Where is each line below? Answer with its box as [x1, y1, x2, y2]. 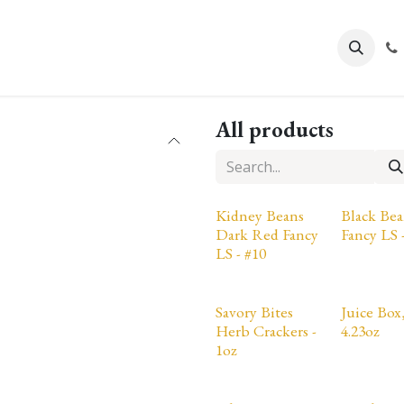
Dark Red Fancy [216, 224, 318, 244]
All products [216, 115, 334, 143]
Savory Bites [216, 301, 293, 322]
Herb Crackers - [216, 320, 317, 341]
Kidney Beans [216, 205, 304, 225]
